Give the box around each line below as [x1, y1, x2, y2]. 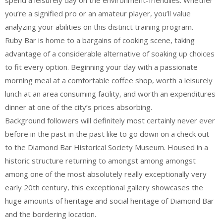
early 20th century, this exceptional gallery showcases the [5, 182, 203, 192]
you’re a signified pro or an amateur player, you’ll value [5, 8, 191, 18]
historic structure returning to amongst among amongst [5, 156, 196, 166]
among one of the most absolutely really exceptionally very [5, 169, 207, 179]
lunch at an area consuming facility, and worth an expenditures [5, 89, 216, 99]
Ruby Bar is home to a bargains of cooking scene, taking [5, 35, 195, 45]
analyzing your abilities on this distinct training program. [5, 22, 193, 32]
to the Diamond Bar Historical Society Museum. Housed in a [5, 142, 208, 152]
